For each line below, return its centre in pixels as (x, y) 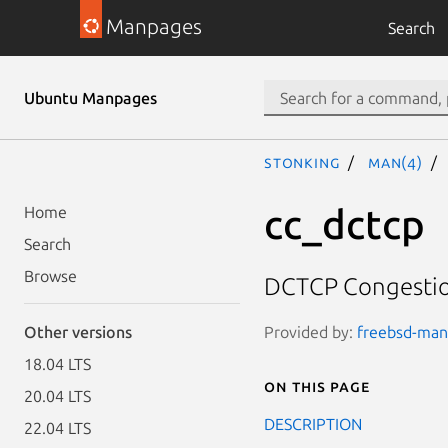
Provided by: (310, 331)
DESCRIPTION (313, 423)
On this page (317, 385)
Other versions (78, 332)
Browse (50, 276)
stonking (302, 162)
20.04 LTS (57, 396)
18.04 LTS (57, 364)
